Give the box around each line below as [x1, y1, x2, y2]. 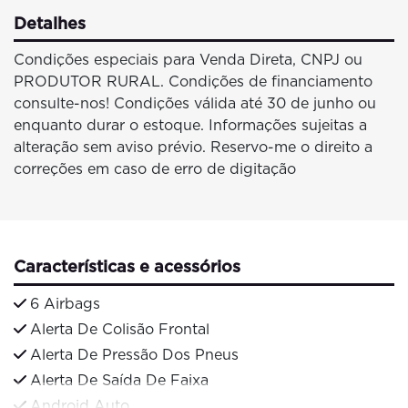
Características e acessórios [14, 257, 240, 277]
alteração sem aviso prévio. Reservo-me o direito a [14, 138, 372, 157]
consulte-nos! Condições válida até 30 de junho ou [14, 95, 376, 113]
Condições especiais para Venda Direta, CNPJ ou [14, 51, 362, 69]
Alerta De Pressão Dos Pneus [30, 345, 239, 363]
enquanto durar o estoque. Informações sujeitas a [14, 117, 367, 135]
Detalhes [14, 13, 86, 33]
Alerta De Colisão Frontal [30, 320, 209, 338]
